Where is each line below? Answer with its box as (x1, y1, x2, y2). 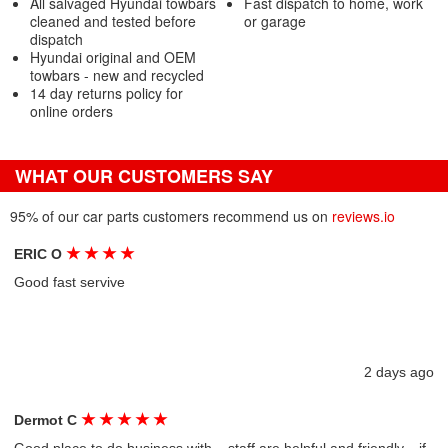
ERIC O (14, 246, 67, 262)
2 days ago (363, 364, 434, 380)
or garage (243, 11, 306, 31)
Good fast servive (14, 274, 126, 290)
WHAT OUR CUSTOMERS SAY (15, 163, 273, 189)
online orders (30, 101, 113, 121)
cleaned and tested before (30, 11, 196, 31)
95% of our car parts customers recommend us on (10, 206, 332, 226)
